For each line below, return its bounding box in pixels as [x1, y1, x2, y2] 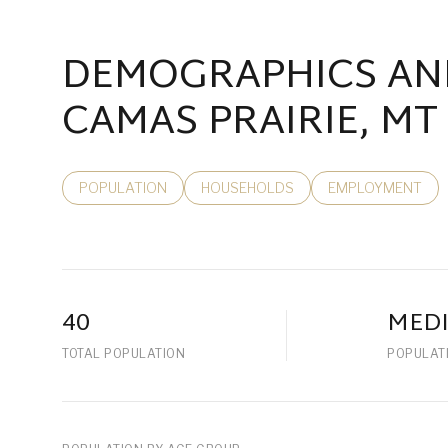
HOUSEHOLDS [201, 179, 294, 196]
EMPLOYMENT [328, 179, 422, 196]
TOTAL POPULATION [62, 346, 185, 361]
